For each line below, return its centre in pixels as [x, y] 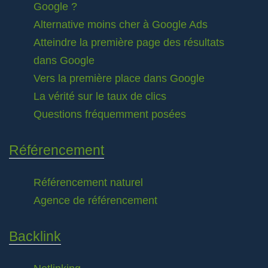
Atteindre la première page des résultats [129, 42]
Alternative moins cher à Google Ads [121, 25]
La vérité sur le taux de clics [100, 96]
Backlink [35, 236]
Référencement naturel [88, 182]
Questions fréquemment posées [110, 114]
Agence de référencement [95, 200]
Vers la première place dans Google [119, 78]
